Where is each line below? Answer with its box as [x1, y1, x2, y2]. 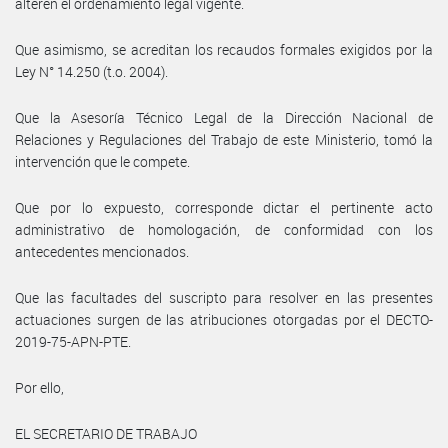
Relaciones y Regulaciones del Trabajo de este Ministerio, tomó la [15, 129, 433, 149]
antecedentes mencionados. [15, 241, 189, 261]
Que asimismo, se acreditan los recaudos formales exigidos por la [15, 39, 433, 59]
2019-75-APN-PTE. [15, 331, 131, 351]
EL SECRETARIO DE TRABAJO [15, 423, 197, 443]
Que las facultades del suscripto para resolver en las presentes [15, 287, 433, 307]
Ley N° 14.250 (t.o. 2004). [15, 61, 168, 81]
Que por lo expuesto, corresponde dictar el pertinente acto [15, 197, 433, 217]
